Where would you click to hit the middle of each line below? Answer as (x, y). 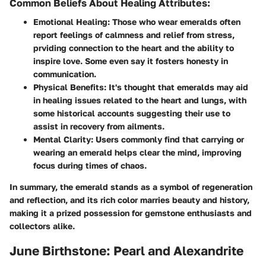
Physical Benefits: (70, 87)
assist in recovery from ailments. (99, 126)
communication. (65, 74)
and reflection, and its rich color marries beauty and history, (129, 200)
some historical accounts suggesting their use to (132, 113)
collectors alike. (42, 226)
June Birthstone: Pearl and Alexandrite (126, 251)
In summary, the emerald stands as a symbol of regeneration (131, 187)
